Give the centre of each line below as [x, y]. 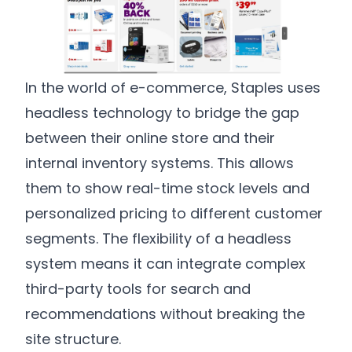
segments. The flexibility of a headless [158, 238]
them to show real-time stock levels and [167, 188]
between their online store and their [150, 137]
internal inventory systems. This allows [159, 163]
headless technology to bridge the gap [162, 112]
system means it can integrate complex [165, 263]
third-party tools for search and [138, 288]
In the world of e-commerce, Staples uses [173, 87]
